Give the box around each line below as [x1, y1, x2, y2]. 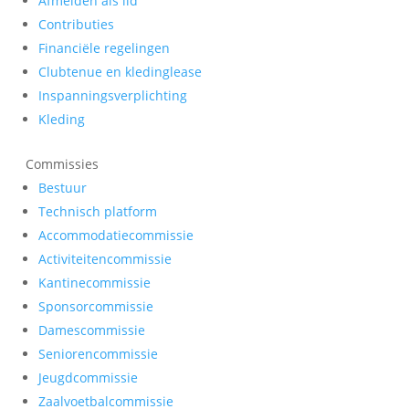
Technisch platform [38, 203, 157, 220]
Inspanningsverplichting [38, 87, 187, 104]
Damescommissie [38, 321, 145, 339]
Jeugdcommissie [38, 369, 138, 386]
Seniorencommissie [38, 345, 158, 362]
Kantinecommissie [38, 274, 151, 291]
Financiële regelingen [38, 39, 170, 57]
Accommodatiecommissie [38, 226, 194, 244]
